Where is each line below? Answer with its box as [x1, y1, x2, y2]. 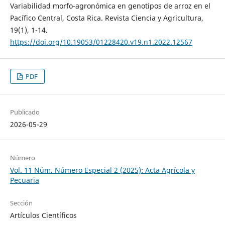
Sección [10, 198, 33, 207]
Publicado [10, 107, 40, 117]
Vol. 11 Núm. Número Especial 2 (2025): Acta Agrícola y [10, 165, 195, 175]
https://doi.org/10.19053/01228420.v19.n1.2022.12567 [10, 37, 192, 47]
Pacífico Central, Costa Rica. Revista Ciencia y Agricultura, [10, 13, 203, 23]
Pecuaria [10, 175, 39, 185]
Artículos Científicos [10, 210, 77, 220]
